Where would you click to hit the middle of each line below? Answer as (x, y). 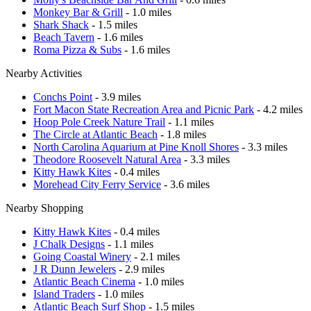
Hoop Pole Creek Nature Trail (99, 121)
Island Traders (64, 294)
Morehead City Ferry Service (97, 184)
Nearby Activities (44, 73)
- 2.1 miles (155, 256)
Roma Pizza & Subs (77, 49)
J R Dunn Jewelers (75, 269)
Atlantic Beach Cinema (84, 281)
